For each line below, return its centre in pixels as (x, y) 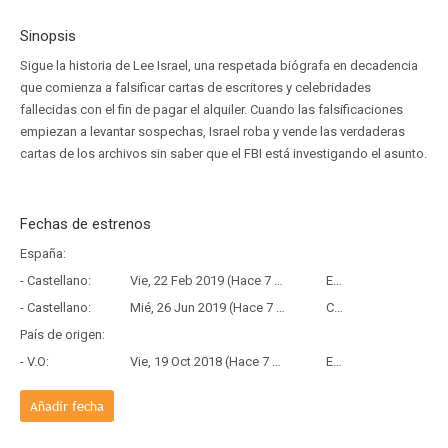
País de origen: (62, 334)
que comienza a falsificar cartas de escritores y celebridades (195, 87)
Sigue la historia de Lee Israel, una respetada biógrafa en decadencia (219, 65)
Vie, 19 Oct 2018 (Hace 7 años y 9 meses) (201, 361)
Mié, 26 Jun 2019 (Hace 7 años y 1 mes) (203, 307)
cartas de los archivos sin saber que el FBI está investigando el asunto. (223, 153)
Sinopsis (48, 36)
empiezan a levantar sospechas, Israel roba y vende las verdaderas (212, 131)
